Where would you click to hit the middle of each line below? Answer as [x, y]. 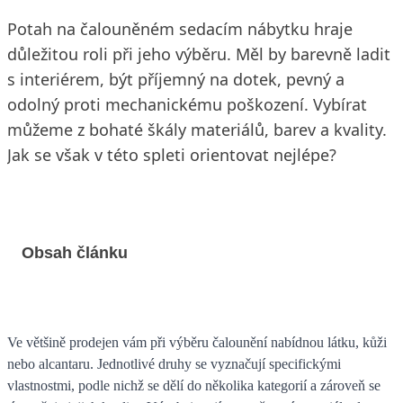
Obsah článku [75, 252]
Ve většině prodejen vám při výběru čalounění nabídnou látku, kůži [197, 342]
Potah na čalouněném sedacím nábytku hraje [180, 29]
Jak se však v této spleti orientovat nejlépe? [172, 155]
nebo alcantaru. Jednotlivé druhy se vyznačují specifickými [174, 363]
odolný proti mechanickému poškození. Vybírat [187, 104]
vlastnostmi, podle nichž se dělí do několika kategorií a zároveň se [194, 385]
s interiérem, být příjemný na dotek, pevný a [176, 79]
